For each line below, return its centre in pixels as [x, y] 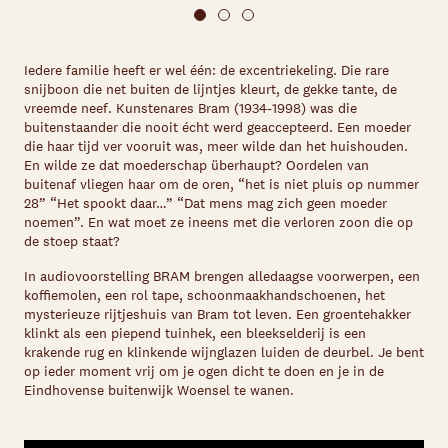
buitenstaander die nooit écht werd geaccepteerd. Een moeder [217, 127]
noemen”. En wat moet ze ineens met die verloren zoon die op [218, 222]
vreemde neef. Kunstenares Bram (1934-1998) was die [190, 108]
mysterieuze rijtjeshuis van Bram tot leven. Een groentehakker [217, 314]
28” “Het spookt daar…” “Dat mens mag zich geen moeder [205, 203]
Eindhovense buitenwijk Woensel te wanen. [159, 390]
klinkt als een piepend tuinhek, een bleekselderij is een [195, 333]
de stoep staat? [72, 241]
